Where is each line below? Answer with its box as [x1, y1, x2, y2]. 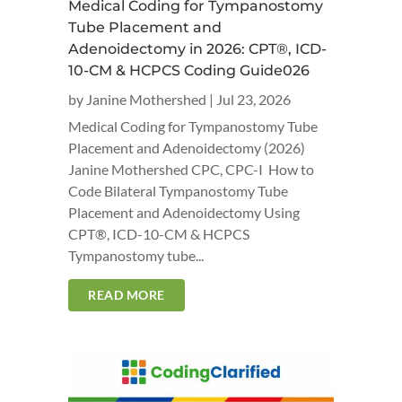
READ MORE [88, 287, 165, 302]
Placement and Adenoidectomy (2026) [68, 139, 305, 156]
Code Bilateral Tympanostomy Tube [68, 182, 288, 199]
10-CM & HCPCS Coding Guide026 [68, 62, 310, 79]
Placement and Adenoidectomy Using [68, 204, 300, 221]
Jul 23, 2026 [216, 91, 291, 108]
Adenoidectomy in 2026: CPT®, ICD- [68, 40, 327, 57]
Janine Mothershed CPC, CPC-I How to [68, 161, 314, 178]
